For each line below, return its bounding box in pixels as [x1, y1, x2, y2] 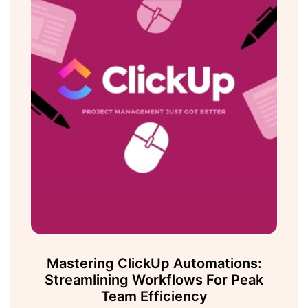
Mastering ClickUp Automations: [46, 255, 262, 272]
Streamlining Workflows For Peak [45, 272, 263, 289]
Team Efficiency [100, 288, 208, 305]
